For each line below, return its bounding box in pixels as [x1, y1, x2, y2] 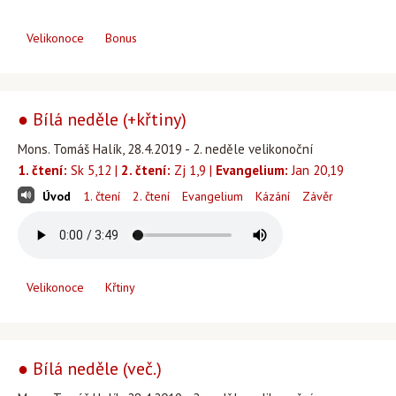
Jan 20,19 [288, 162, 344, 179]
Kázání [255, 188, 290, 204]
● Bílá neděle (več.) [18, 357, 162, 380]
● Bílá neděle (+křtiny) [18, 108, 187, 131]
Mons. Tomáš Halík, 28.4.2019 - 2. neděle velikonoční [18, 141, 313, 157]
